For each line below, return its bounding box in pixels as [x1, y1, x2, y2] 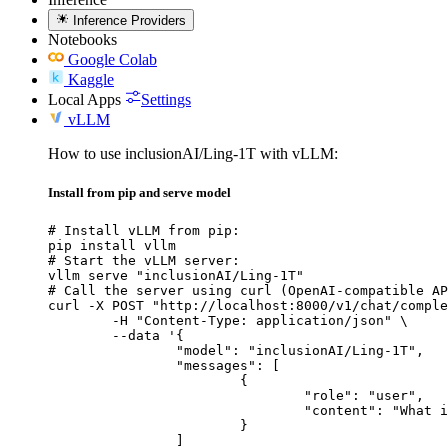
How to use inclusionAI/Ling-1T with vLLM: [48, 144, 338, 162]
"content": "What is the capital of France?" [48, 403, 304, 419]
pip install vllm [48, 238, 176, 254]
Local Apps [48, 90, 121, 108]
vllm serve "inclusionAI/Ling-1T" [48, 268, 304, 284]
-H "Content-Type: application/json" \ [48, 313, 112, 329]
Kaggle [68, 70, 114, 88]
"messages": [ [48, 358, 176, 374]
